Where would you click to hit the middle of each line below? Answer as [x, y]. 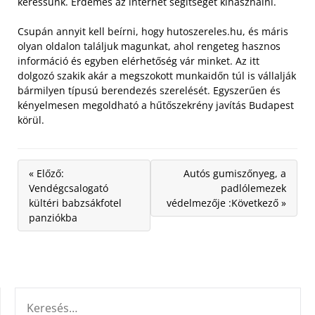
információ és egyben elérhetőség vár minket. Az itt [139, 61]
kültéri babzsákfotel [75, 203]
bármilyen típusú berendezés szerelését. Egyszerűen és [149, 90]
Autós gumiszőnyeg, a [235, 173]
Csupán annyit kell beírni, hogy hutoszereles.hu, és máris [153, 31]
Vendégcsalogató [69, 188]
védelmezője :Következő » [226, 203]
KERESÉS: [36, 295]
